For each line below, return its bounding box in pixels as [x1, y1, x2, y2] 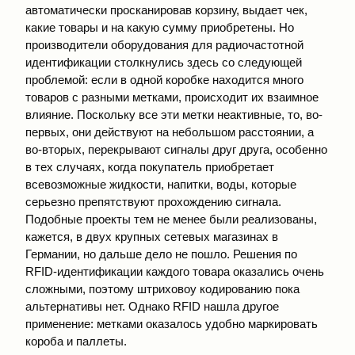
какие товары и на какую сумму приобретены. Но [25, 20, 294, 34]
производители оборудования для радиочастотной [25, 37, 303, 52]
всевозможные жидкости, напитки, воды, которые [25, 177, 296, 191]
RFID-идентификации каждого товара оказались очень [25, 264, 324, 278]
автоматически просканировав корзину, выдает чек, [25, 2, 307, 17]
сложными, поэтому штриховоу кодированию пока [25, 281, 300, 296]
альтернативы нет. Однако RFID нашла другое [25, 299, 279, 313]
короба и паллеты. [25, 334, 127, 348]
